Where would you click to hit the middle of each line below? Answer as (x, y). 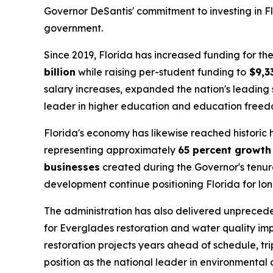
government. (73, 28)
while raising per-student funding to (161, 72)
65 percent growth (225, 150)
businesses (72, 167)
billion (60, 72)
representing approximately (111, 150)
